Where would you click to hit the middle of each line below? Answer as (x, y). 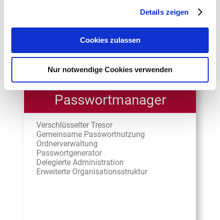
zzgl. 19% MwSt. (132, 5)
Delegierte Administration (80, 163)
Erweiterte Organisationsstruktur (92, 172)
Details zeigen (164, 12)
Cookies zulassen (110, 40)
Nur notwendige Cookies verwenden (110, 69)
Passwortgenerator (69, 153)
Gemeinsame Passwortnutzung (91, 135)
